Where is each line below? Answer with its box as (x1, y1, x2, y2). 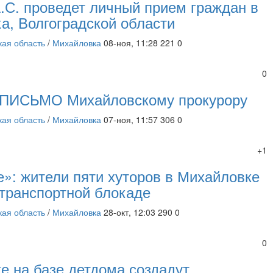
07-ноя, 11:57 (104, 113, 158, 126)
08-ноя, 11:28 (104, 37, 158, 49)
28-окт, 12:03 (104, 206, 156, 218)
